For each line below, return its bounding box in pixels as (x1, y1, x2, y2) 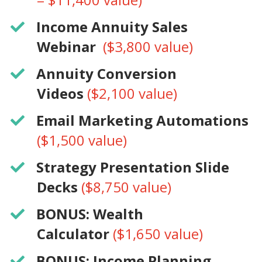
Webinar (37, 37, 103, 57)
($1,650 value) (109, 224, 203, 244)
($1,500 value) (37, 130, 127, 150)
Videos (37, 84, 84, 104)
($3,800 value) (103, 37, 193, 57)
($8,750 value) (81, 177, 171, 197)
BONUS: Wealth (36, 204, 144, 224)
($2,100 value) (84, 84, 177, 104)
